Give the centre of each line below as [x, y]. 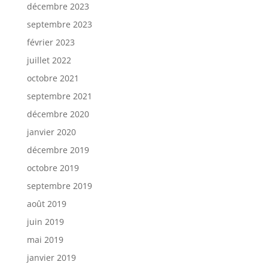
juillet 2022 [49, 60]
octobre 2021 [53, 78]
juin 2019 [45, 221]
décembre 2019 [58, 150]
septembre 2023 [59, 24]
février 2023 [51, 42]
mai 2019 [45, 239]
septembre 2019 [59, 185]
